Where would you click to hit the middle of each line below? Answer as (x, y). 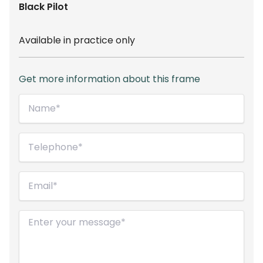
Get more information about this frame (109, 79)
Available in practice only (77, 40)
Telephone (45, 139)
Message (41, 217)
